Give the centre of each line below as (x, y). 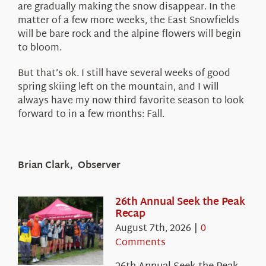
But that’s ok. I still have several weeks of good (124, 74)
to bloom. (39, 48)
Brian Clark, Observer (69, 166)
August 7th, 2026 (153, 229)
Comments (140, 243)
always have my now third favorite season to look (131, 101)
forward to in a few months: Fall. (91, 115)
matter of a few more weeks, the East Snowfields (128, 21)
